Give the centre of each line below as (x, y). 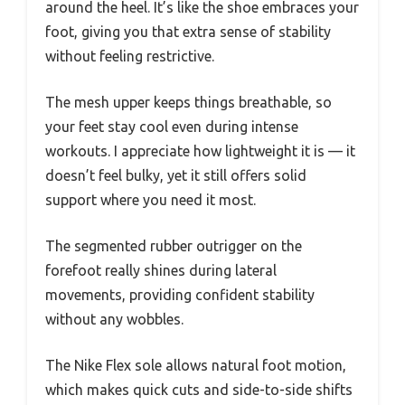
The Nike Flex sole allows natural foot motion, (196, 365)
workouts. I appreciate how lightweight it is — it (200, 151)
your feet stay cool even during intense (172, 126)
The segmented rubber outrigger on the (174, 245)
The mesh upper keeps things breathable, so (188, 102)
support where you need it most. (151, 199)
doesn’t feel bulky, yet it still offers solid (176, 175)
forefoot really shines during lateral (161, 270)
